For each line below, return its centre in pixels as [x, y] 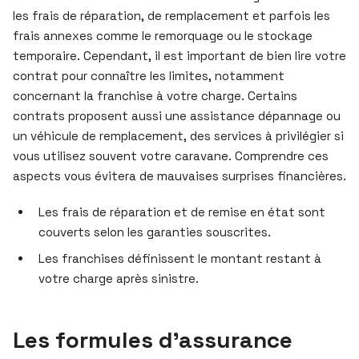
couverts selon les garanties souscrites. [155, 232]
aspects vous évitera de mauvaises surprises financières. [179, 175]
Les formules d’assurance [153, 339]
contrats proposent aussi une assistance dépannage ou [177, 115]
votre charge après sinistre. [119, 278]
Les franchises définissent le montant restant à [180, 258]
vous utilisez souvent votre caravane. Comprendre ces [171, 155]
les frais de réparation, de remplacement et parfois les [171, 15]
